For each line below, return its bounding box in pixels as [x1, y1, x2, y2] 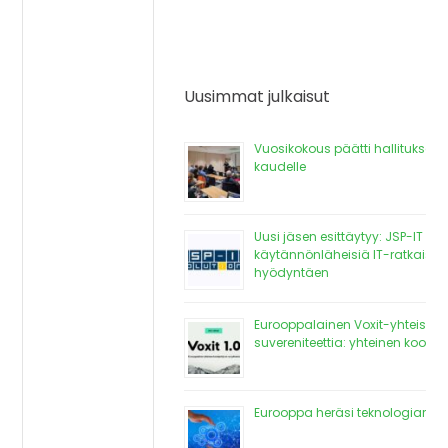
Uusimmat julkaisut [183, 84, 330, 108]
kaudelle [253, 157, 306, 175]
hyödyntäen [253, 263, 329, 281]
